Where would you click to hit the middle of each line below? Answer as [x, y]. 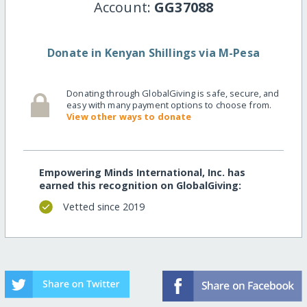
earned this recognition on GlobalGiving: [140, 185]
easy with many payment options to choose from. [169, 105]
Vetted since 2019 [103, 207]
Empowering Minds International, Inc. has [142, 172]
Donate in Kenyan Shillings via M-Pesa [153, 52]
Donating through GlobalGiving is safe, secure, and [173, 93]
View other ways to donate [129, 116]
